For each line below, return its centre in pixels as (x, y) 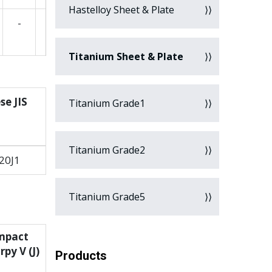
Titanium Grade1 (106, 103)
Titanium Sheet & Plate (126, 56)
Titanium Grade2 (106, 150)
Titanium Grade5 (106, 197)
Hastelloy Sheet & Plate (120, 10)
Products (81, 256)
